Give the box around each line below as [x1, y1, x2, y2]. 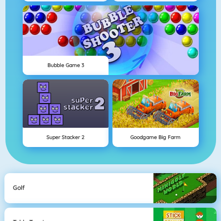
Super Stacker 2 [46, 134, 85, 141]
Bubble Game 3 [47, 62, 84, 69]
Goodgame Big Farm [130, 134, 181, 141]
